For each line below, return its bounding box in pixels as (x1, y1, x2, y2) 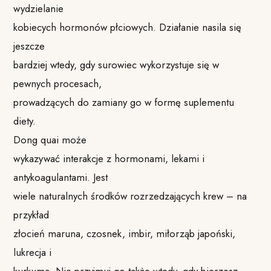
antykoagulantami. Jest (13, 169, 108, 184)
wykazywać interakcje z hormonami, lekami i (13, 151, 205, 166)
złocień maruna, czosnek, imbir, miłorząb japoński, (13, 226, 236, 241)
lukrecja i (13, 244, 52, 260)
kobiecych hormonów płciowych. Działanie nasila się (13, 19, 242, 34)
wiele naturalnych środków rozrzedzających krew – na (13, 188, 247, 203)
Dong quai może (13, 132, 87, 147)
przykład (13, 207, 50, 222)
